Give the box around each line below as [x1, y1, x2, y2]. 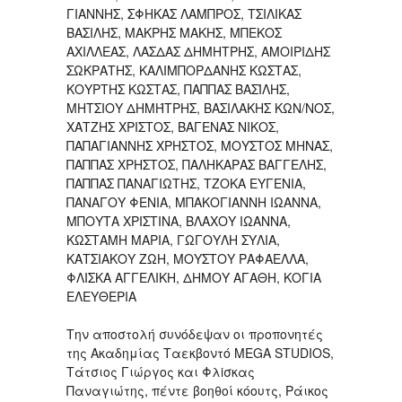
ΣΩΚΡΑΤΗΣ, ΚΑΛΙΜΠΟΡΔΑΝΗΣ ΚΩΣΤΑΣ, [66, 60, 301, 79]
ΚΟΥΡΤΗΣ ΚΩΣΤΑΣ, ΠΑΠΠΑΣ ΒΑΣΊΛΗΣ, [66, 79, 290, 98]
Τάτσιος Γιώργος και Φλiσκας [66, 362, 255, 380]
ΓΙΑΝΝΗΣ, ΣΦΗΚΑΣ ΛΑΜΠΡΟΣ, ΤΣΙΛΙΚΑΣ [66, 4, 301, 22]
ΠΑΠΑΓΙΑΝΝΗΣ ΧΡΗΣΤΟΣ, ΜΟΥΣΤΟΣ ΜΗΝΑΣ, [66, 135, 333, 154]
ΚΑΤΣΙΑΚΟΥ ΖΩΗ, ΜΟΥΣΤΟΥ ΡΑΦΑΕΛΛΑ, [66, 249, 309, 267]
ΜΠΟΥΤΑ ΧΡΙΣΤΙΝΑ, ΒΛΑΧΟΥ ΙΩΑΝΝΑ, [66, 211, 291, 230]
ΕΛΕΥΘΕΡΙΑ [66, 286, 136, 305]
